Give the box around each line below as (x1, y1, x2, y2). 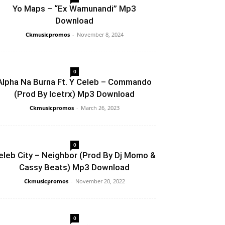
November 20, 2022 (75, 177, 125, 185)
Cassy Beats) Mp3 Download (19, 162, 130, 172)
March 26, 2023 (80, 104, 120, 111)
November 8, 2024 (76, 31, 124, 38)
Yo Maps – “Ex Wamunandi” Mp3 (13, 4, 136, 14)
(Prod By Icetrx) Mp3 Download (14, 89, 135, 99)
